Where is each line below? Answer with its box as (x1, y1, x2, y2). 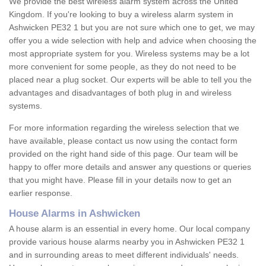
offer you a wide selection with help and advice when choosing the (9, 36, 256, 46)
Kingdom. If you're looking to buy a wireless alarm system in (9, 9, 233, 20)
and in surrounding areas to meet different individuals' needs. (9, 250, 239, 260)
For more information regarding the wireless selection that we (9, 123, 239, 133)
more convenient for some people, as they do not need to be (9, 62, 236, 72)
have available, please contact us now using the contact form (9, 136, 237, 146)
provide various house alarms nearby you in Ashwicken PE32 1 (9, 237, 245, 247)
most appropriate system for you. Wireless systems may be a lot (9, 49, 249, 59)
